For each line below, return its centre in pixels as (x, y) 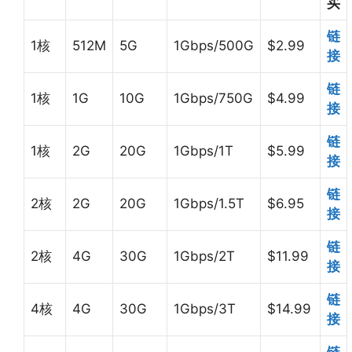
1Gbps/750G (213, 99)
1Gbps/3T (205, 309)
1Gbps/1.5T (209, 204)
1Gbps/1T (203, 151)
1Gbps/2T (204, 257)
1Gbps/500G (214, 46)
